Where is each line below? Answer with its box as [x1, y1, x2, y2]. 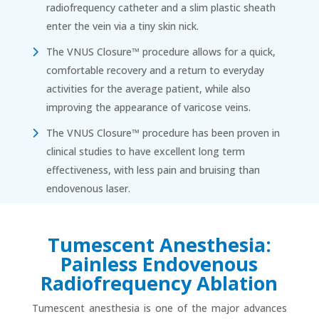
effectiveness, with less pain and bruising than [46, 163, 260, 177]
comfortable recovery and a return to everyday [46, 63, 264, 78]
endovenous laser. [46, 182, 130, 196]
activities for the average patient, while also [46, 82, 251, 96]
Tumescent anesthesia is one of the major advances [31, 301, 288, 315]
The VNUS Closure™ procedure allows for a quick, [46, 45, 276, 59]
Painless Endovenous [61, 251, 258, 278]
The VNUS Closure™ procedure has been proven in [46, 126, 280, 140]
